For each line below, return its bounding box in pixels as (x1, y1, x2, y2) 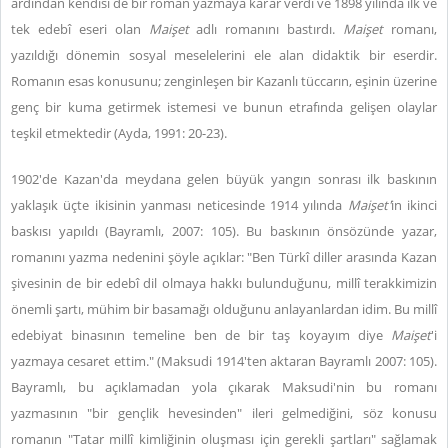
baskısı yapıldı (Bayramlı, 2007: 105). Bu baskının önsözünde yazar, (11, 222, 437, 240)
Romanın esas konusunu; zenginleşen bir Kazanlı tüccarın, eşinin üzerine (11, 72, 437, 90)
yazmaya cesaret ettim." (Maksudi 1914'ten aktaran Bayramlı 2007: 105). (11, 352, 437, 370)
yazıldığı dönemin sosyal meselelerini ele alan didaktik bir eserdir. (11, 46, 437, 64)
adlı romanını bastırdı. (196, 20, 344, 38)
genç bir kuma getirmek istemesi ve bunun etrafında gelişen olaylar (11, 98, 437, 116)
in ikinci (390, 196, 437, 214)
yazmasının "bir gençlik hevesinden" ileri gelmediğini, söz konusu (11, 404, 437, 422)
